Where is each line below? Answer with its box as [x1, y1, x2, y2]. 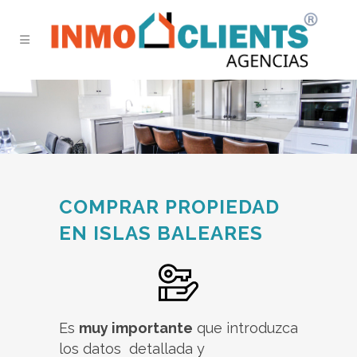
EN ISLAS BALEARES [59, 222, 263, 245]
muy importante [79, 320, 193, 337]
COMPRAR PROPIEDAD [59, 195, 280, 219]
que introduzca [193, 320, 298, 337]
